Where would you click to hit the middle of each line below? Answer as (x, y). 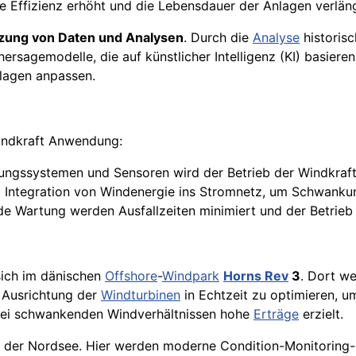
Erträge (276, 314)
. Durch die (218, 38)
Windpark (191, 276)
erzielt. (321, 314)
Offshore (131, 276)
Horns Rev (256, 276)
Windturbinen (141, 295)
